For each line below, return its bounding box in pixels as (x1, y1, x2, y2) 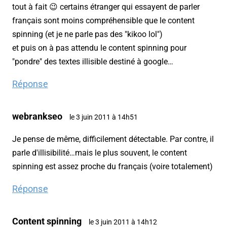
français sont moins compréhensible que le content (12, 16, 195, 26)
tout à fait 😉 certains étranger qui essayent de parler (12, 2, 200, 12)
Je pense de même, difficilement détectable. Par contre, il (12, 134, 214, 144)
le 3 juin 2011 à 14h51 (69, 113, 138, 122)
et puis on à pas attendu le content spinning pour (12, 43, 186, 53)
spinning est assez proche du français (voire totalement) (12, 162, 213, 172)
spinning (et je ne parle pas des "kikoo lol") (12, 29, 163, 40)
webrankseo (12, 111, 62, 122)
